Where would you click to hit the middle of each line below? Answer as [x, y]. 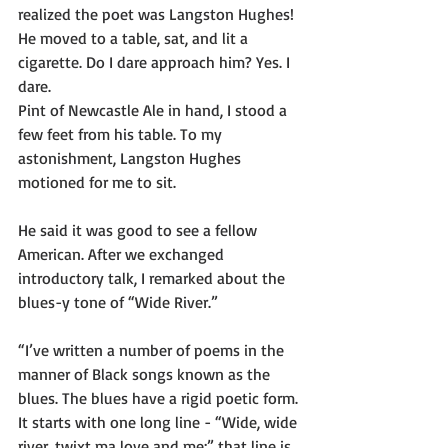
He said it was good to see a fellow [139, 230]
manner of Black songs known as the [146, 374]
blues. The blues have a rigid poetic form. [160, 398]
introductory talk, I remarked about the [153, 278]
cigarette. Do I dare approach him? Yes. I [156, 62]
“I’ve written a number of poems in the [153, 350]
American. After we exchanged [123, 254]
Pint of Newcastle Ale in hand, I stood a [154, 110]
